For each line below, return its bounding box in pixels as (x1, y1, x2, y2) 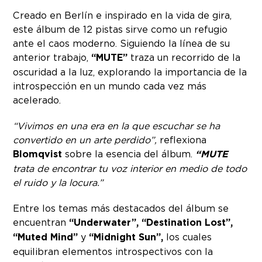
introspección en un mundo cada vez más (13, 80, 207, 92)
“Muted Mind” (13, 230, 78, 243)
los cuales (163, 230, 212, 243)
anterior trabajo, (13, 51, 89, 63)
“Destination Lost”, (142, 216, 233, 229)
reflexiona (157, 133, 207, 146)
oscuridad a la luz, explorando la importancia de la (13, 65, 247, 78)
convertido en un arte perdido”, (13, 133, 157, 146)
